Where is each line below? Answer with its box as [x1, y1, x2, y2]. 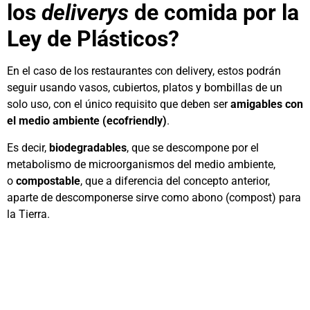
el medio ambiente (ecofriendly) [7, 114, 167, 128]
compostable [16, 174, 80, 188]
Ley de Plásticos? [7, 26, 179, 53]
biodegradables [49, 140, 127, 154]
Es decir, [7, 140, 49, 154]
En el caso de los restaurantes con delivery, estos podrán [7, 64, 281, 78]
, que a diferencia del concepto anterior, [80, 174, 270, 188]
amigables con [230, 98, 303, 111]
